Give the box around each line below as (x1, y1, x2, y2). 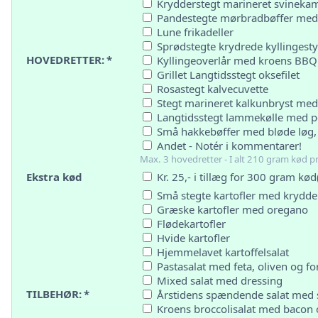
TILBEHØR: (26, 287, 82, 301)
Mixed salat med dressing (154, 273, 283, 287)
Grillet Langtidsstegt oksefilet (154, 67, 300, 82)
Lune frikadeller (154, 25, 234, 39)
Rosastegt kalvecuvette (154, 82, 268, 96)
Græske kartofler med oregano (154, 202, 308, 216)
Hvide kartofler (154, 231, 230, 245)
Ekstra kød (26, 170, 82, 184)
